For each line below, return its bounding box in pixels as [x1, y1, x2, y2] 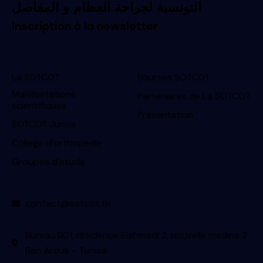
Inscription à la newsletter [12, 19, 158, 33]
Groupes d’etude [12, 156, 85, 168]
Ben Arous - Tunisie [25, 244, 108, 257]
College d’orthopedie [12, 137, 102, 150]
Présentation [137, 109, 193, 122]
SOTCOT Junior [12, 118, 76, 131]
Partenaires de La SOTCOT [137, 90, 251, 103]
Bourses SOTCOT [137, 71, 210, 84]
